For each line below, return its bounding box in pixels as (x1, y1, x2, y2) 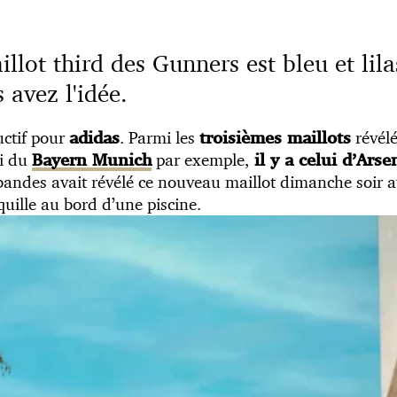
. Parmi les (120, 126, 199, 148)
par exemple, (152, 148, 249, 170)
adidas (69, 127, 120, 148)
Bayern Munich (32, 149, 152, 170)
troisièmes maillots (199, 127, 351, 148)
